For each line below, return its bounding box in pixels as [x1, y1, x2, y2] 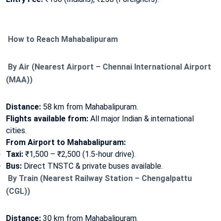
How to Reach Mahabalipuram [6, 34, 118, 44]
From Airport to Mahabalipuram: [6, 137, 126, 147]
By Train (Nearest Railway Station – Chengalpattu [6, 173, 192, 183]
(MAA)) [6, 74, 33, 84]
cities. [6, 125, 27, 135]
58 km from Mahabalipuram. [41, 102, 138, 111]
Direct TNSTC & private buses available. [22, 161, 163, 171]
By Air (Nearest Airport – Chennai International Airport [6, 62, 211, 72]
